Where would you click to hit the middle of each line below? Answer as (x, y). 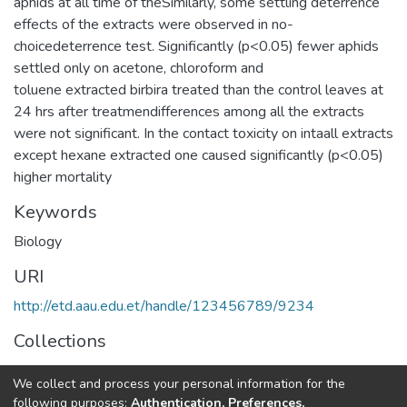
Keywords (55, 212)
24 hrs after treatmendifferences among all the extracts (189, 111)
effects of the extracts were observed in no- (154, 24)
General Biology (64, 370)
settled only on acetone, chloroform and (139, 68)
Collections (60, 341)
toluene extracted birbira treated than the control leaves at (199, 89)
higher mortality (63, 177)
